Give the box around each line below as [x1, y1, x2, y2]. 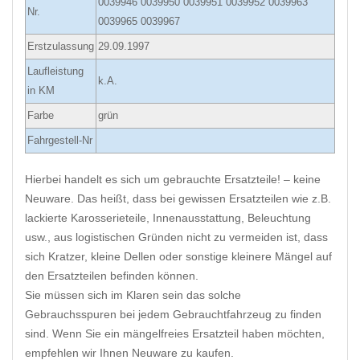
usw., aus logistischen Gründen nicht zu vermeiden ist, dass [25, 231, 328, 244]
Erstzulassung [27, 40, 94, 53]
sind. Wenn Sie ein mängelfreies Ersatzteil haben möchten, [25, 327, 325, 341]
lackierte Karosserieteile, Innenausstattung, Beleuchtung [25, 211, 311, 225]
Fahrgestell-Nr [27, 134, 92, 147]
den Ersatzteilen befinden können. [25, 269, 198, 283]
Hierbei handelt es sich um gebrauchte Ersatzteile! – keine [25, 173, 321, 186]
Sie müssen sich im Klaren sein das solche [25, 288, 241, 302]
